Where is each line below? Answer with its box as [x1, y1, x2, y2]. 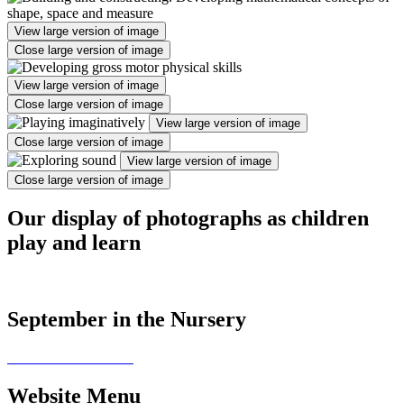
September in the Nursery [7, 308, 246, 332]
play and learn [7, 231, 141, 255]
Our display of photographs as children [7, 207, 369, 231]
